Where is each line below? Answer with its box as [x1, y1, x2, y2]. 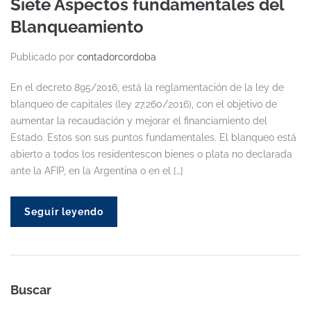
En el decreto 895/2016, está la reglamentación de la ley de [10, 81, 284, 93]
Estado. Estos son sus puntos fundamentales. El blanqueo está [10, 131, 296, 143]
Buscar [10, 282, 51, 297]
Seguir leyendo [24, 205, 103, 217]
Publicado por [10, 51, 77, 62]
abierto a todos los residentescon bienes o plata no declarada [10, 148, 292, 160]
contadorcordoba [77, 51, 156, 62]
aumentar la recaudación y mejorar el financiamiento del [10, 115, 267, 126]
